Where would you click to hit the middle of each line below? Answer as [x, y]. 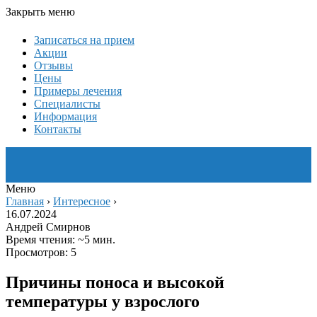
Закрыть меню [40, 12]
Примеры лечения [78, 91]
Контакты [58, 129]
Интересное [82, 201]
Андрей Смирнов [48, 227]
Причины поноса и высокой [115, 282]
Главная [25, 201]
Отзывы [53, 65]
